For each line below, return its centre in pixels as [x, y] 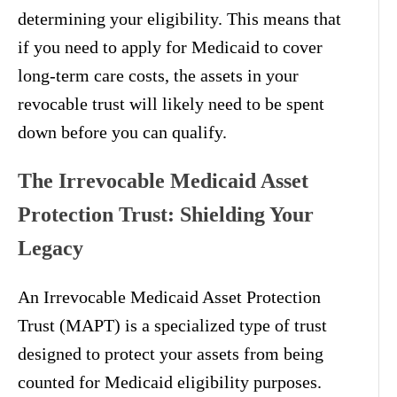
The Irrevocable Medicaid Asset [163, 180]
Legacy [51, 248]
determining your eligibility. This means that [179, 18]
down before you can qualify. [122, 132]
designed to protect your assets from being [171, 353]
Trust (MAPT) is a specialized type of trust [172, 325]
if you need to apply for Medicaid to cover [170, 47]
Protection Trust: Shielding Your [166, 214]
